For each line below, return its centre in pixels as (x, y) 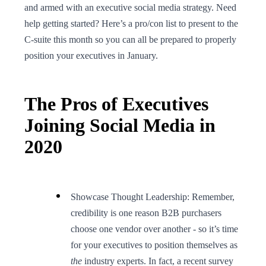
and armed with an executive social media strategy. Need (130, 7)
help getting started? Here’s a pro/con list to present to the (131, 23)
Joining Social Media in (120, 125)
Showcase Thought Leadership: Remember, (153, 197)
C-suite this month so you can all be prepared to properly (130, 39)
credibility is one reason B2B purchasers (146, 213)
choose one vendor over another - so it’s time (154, 229)
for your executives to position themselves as (154, 245)
